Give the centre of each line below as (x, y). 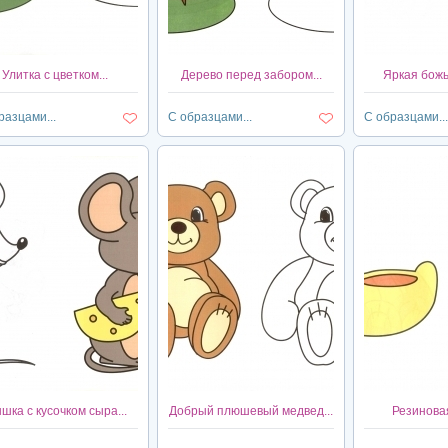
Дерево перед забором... (251, 75)
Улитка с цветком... (55, 75)
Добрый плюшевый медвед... (251, 411)
